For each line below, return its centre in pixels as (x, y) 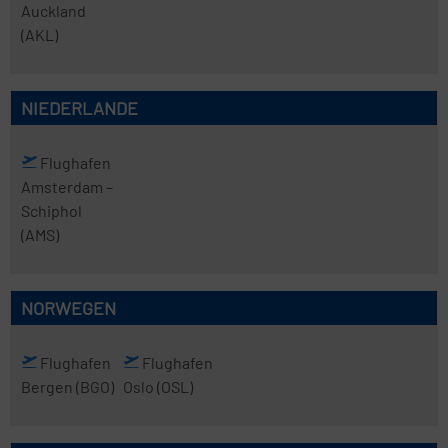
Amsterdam (63, 186)
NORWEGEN (68, 308)
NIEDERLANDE (79, 108)
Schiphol (51, 210)
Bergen (48, 386)
